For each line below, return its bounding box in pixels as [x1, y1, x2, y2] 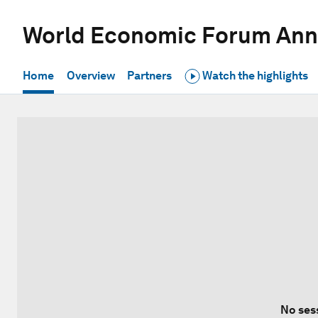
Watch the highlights [199, 69, 308, 82]
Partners [127, 69, 172, 82]
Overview [66, 69, 115, 82]
